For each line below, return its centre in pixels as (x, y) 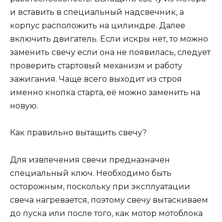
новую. (24, 106)
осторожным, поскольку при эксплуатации (100, 186)
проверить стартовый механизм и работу (96, 66)
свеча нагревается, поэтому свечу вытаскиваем (109, 200)
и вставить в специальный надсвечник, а (97, 12)
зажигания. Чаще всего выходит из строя (96, 79)
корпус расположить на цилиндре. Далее (98, 26)
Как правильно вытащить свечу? (78, 133)
